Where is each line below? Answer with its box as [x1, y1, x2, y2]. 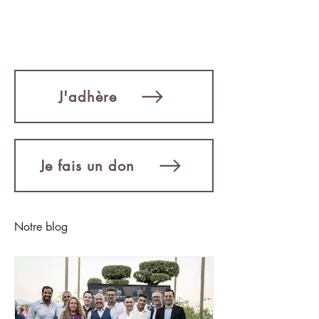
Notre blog [14, 219, 68, 234]
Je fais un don [40, 156, 135, 175]
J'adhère [58, 87, 117, 106]
